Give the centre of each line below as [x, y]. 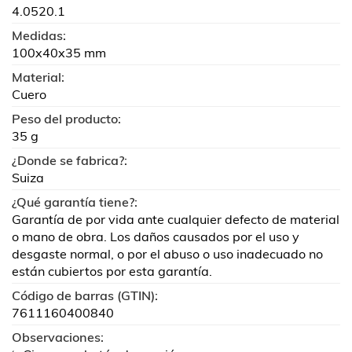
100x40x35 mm [59, 53]
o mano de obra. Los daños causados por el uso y [156, 236]
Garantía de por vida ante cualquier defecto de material [176, 219]
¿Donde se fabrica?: [70, 160]
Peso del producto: [66, 119]
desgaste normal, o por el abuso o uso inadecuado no [167, 254]
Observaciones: [58, 337]
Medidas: [39, 35]
